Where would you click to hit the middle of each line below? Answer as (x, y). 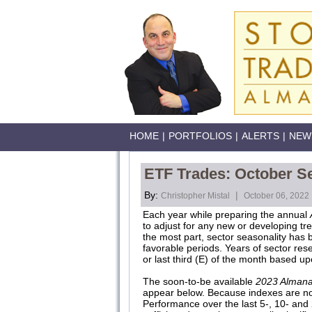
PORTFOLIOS (200, 136)
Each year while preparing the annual (226, 214)
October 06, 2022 (276, 196)
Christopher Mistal (195, 196)
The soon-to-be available (199, 281)
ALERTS (260, 136)
